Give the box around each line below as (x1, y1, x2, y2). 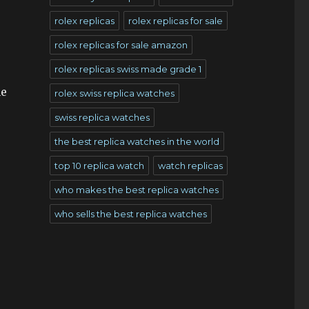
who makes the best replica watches (54, 184, 219, 195)
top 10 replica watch (54, 160, 144, 171)
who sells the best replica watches (54, 208, 207, 219)
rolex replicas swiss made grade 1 (54, 63, 201, 74)
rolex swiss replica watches (54, 88, 175, 99)
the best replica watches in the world (54, 136, 219, 147)
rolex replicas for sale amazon (54, 39, 188, 50)
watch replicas (157, 160, 223, 171)
